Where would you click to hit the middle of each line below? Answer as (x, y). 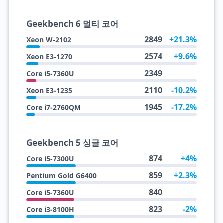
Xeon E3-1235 (49, 90)
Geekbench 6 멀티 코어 (72, 24)
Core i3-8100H (50, 209)
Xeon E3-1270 (49, 56)
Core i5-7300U (50, 159)
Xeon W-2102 (49, 40)
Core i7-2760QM (53, 107)
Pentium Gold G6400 (61, 175)
